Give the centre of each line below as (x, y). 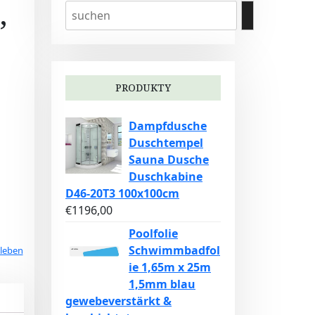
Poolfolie (153, 233)
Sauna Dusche (169, 160)
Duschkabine (166, 176)
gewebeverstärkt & (118, 301)
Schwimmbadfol (174, 250)
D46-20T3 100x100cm (122, 193)
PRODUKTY (143, 88)
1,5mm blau (162, 284)
